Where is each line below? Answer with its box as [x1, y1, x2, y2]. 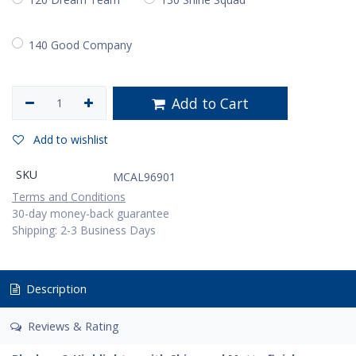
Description [22, 281, 87, 297]
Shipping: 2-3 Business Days [12, 222, 156, 238]
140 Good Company [29, 37, 132, 52]
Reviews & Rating [24, 318, 119, 334]
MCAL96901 [112, 169, 176, 185]
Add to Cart [168, 93, 250, 113]
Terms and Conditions [12, 189, 126, 205]
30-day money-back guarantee [12, 206, 169, 222]
